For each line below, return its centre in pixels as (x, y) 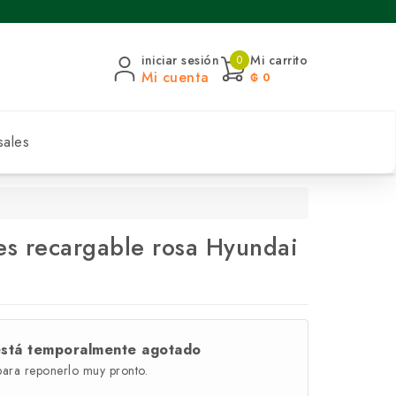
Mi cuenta (175, 77)
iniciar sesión (180, 60)
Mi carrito (279, 60)
